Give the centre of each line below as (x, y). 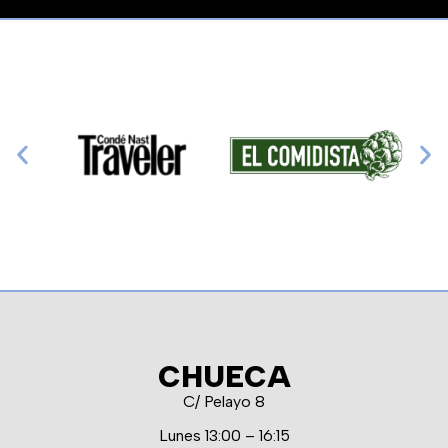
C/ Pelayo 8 (224, 401)
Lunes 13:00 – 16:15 (224, 436)
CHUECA (224, 376)
